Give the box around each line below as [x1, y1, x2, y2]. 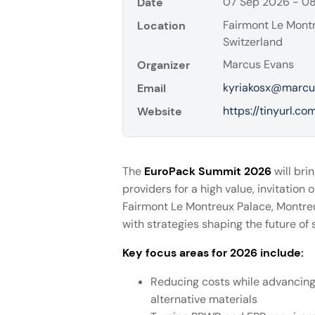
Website [136, 104, 182, 120]
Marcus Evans [222, 57, 294, 72]
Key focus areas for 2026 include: [122, 245, 304, 261]
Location [136, 18, 186, 34]
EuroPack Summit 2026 [143, 164, 271, 179]
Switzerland [222, 34, 283, 50]
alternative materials [150, 292, 257, 307]
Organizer [136, 58, 190, 73]
